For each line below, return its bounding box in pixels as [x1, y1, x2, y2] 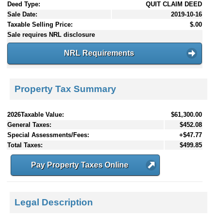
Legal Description [15, 197, 93, 208]
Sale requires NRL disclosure [7, 31, 95, 39]
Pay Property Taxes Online [31, 160, 128, 169]
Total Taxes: [7, 141, 43, 149]
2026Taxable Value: [7, 110, 64, 118]
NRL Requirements [63, 49, 134, 58]
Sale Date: [7, 11, 37, 18]
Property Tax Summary [15, 83, 116, 94]
